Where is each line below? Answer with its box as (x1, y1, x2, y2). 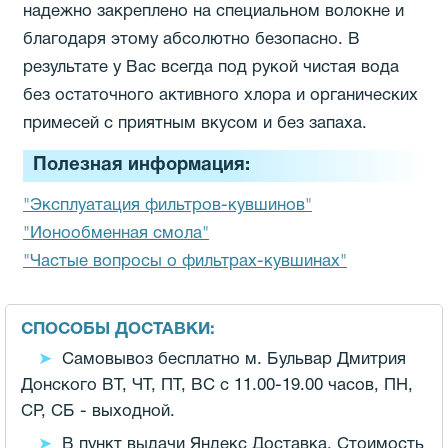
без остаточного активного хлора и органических (23, 88, 418, 104)
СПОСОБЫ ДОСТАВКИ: (21, 322, 215, 338)
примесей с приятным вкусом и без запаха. (23, 116, 367, 132)
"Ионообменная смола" (23, 226, 209, 242)
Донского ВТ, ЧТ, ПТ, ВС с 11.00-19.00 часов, (21, 377, 384, 393)
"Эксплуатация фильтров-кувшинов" (23, 198, 312, 214)
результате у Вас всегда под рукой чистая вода (23, 60, 399, 76)
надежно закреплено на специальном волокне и (23, 4, 404, 20)
